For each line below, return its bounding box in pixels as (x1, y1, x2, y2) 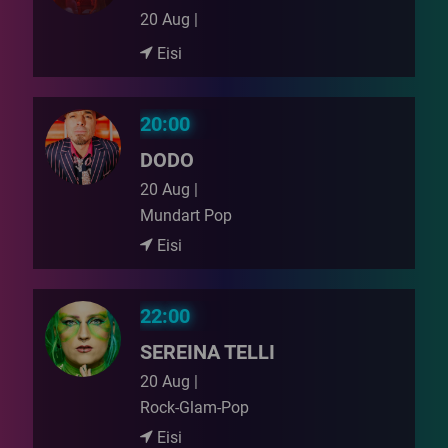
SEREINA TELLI (140, 340, 276, 364)
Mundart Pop (140, 206, 233, 225)
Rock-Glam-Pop (140, 398, 250, 417)
